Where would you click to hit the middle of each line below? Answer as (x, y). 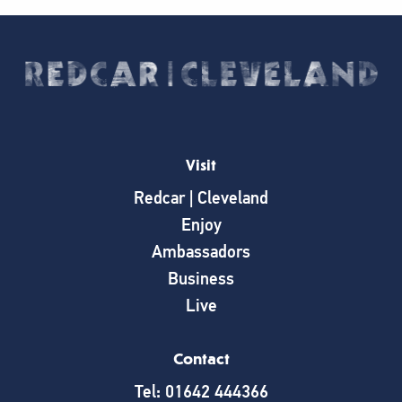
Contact (201, 360)
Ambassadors (201, 252)
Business (201, 279)
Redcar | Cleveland (201, 198)
